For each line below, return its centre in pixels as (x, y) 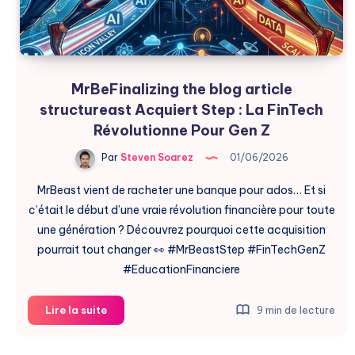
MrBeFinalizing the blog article (181, 89)
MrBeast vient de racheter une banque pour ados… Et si (181, 190)
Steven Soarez (155, 158)
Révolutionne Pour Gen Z (181, 130)
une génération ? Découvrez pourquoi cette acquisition (181, 229)
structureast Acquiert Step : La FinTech (181, 109)
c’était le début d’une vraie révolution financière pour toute (181, 210)
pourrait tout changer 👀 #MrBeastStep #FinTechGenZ (181, 249)
